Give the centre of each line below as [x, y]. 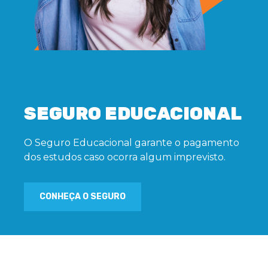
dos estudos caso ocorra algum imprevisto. [125, 157]
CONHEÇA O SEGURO [83, 197]
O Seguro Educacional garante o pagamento [132, 143]
